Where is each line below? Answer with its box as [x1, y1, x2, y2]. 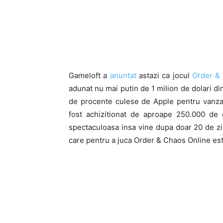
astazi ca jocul [136, 71, 193, 80]
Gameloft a [69, 71, 110, 80]
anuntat [110, 71, 136, 80]
